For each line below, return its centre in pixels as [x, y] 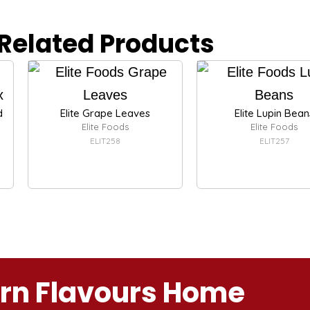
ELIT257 [274, 140]
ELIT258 [105, 140]
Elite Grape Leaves [105, 113]
